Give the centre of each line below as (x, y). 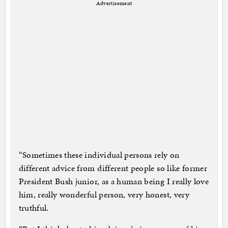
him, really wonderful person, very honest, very (104, 195)
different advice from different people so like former (113, 168)
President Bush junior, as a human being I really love (114, 181)
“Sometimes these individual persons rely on (99, 155)
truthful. (34, 208)
